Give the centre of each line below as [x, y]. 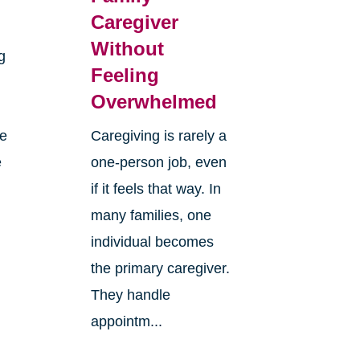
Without [127, 49]
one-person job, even [158, 163]
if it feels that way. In [155, 189]
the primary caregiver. [160, 269]
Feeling [125, 76]
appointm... [126, 322]
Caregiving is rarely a [158, 136]
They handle [130, 295]
